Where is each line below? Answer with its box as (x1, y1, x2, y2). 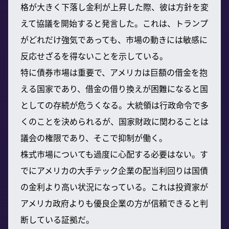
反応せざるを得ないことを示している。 (20, 49, 168, 62)
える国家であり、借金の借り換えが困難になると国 (20, 82, 208, 95)
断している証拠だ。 (20, 213, 94, 225)
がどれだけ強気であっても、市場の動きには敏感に (20, 33, 208, 45)
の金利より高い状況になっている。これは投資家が (20, 180, 208, 193)
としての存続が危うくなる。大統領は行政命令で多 (20, 98, 209, 111)
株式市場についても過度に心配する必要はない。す (20, 147, 208, 160)
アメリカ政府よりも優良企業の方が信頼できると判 (20, 196, 208, 209)
